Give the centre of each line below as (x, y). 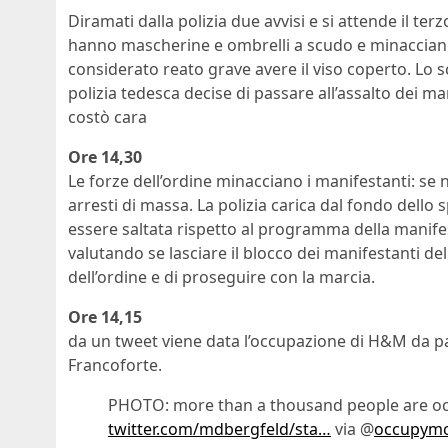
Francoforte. (115, 365)
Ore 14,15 (105, 317)
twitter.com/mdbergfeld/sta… (219, 429)
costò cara (107, 117)
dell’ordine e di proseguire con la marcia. (221, 277)
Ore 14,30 (105, 157)
